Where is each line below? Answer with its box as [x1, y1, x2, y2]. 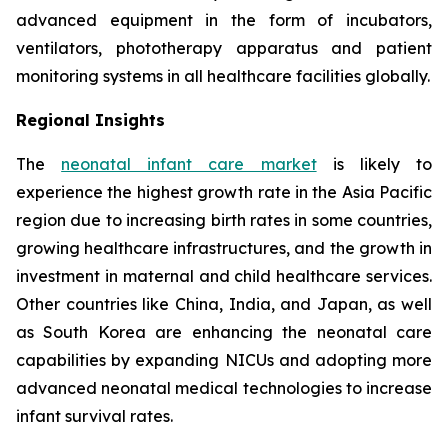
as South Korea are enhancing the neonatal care [16, 321, 432, 342]
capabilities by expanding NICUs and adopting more [16, 349, 432, 370]
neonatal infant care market [61, 153, 317, 174]
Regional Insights [16, 109, 165, 130]
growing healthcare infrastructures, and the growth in [16, 237, 432, 258]
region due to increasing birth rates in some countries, [16, 209, 432, 230]
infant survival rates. [16, 405, 173, 426]
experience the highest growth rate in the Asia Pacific [16, 181, 432, 202]
